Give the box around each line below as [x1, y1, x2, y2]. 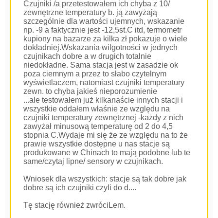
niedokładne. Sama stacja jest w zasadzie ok [23, 61, 179, 69]
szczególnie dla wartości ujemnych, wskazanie [23, 17, 185, 25]
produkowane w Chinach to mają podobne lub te [23, 148, 191, 157]
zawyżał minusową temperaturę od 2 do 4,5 [23, 122, 173, 130]
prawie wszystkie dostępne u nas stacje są [23, 140, 170, 148]
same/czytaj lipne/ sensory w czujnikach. [23, 157, 163, 165]
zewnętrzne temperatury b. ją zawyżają [23, 8, 158, 17]
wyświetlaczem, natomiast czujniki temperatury [23, 78, 185, 87]
